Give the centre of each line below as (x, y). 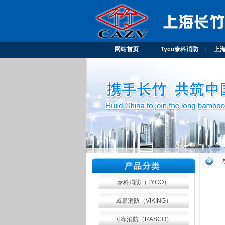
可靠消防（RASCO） (143, 219)
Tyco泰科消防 (179, 49)
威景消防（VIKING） (143, 201)
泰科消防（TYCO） (143, 182)
